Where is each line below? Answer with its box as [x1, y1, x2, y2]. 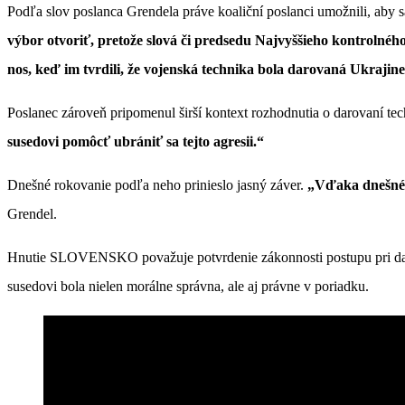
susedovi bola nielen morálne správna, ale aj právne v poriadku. [7, 278, 369, 295]
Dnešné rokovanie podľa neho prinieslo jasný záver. [7, 177, 307, 193]
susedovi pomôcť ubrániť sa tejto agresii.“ [7, 134, 264, 150]
